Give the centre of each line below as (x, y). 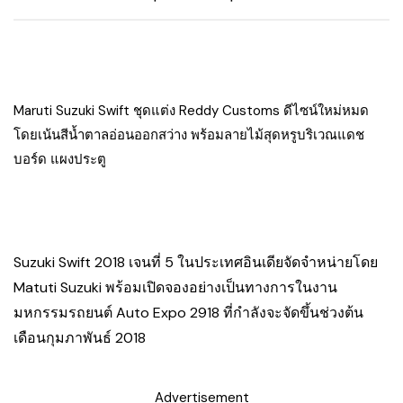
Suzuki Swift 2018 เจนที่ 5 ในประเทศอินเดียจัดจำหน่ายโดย (196, 262)
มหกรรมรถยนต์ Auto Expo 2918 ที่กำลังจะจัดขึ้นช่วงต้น (188, 312)
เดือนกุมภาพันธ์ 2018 (80, 337)
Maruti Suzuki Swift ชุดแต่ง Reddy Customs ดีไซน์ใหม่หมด (191, 110)
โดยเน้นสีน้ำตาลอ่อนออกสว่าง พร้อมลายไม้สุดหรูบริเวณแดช (189, 134)
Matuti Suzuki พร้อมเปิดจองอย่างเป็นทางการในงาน (175, 287)
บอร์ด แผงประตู (60, 159)
